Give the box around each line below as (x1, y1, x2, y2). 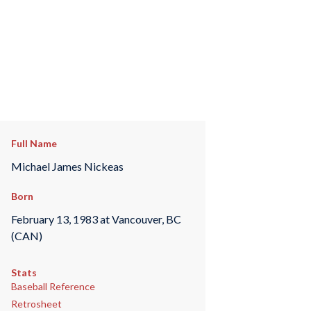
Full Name (10, 137, 57, 149)
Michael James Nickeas (10, 159, 124, 173)
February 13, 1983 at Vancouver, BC (10, 212, 181, 226)
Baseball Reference (10, 280, 95, 293)
